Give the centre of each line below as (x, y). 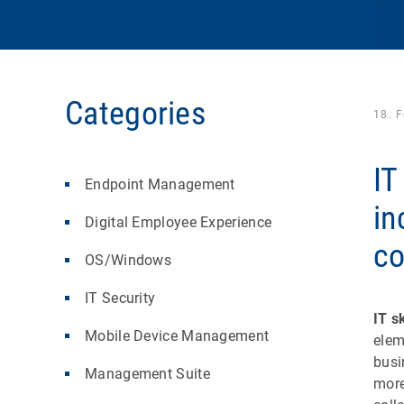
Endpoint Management (160, 184)
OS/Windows (128, 260)
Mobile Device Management (177, 335)
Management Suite (147, 373)
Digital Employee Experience (179, 222)
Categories (135, 114)
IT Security (120, 298)
